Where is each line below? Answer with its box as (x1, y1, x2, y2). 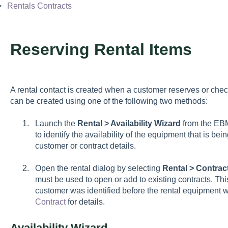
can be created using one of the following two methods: (10, 96, 208, 105)
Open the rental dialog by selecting (35, 164, 162, 173)
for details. (65, 197, 105, 207)
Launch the (35, 119, 77, 128)
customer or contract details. (35, 141, 136, 151)
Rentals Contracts (7, 1, 72, 10)
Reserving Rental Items (10, 40, 192, 59)
